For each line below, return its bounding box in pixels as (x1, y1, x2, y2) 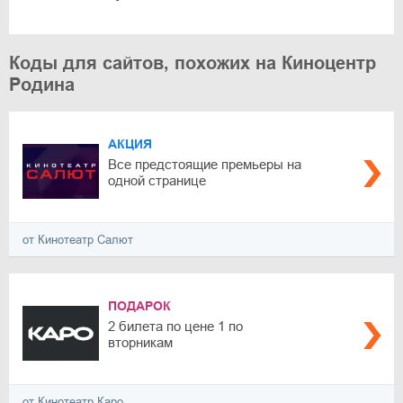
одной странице (108, 173, 206, 188)
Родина (9, 75, 75, 94)
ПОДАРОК (108, 299, 171, 313)
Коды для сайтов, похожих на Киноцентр (9, 53, 376, 73)
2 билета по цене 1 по (108, 318, 243, 334)
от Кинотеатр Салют (22, 233, 133, 246)
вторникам (108, 335, 173, 350)
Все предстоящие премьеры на (108, 157, 301, 172)
